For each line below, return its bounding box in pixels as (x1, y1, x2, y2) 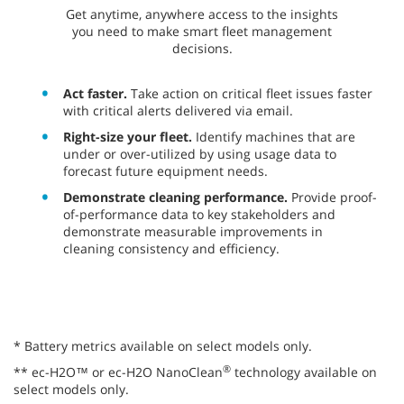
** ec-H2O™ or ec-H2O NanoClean (14, 363, 223, 381)
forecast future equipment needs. (63, 162, 268, 180)
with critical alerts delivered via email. (63, 102, 293, 120)
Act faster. (63, 85, 127, 103)
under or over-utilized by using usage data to (63, 145, 336, 163)
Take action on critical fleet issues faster (127, 85, 372, 103)
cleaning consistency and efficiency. (63, 240, 280, 258)
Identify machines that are (192, 128, 355, 146)
